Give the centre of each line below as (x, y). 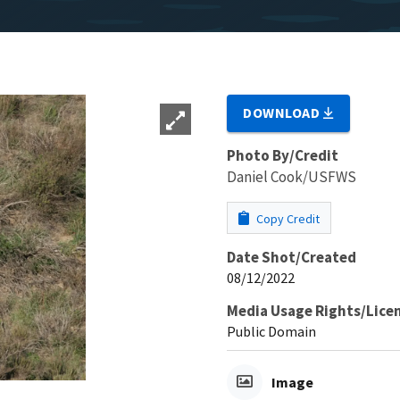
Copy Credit (287, 218)
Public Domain (271, 331)
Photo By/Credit (283, 155)
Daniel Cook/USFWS (292, 176)
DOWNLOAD (283, 112)
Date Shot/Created (292, 257)
